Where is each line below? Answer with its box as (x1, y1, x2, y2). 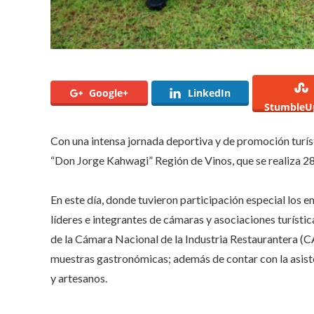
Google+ (88, 86, 128, 100)
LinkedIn (188, 86, 231, 100)
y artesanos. (50, 271, 107, 285)
